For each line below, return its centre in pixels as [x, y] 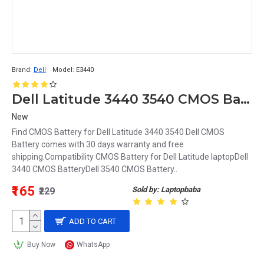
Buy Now [41, 245]
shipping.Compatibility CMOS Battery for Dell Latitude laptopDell [130, 157]
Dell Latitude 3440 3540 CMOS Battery [245, 99]
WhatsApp [93, 245]
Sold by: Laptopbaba [166, 189]
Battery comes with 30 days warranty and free [98, 144]
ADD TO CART [93, 221]
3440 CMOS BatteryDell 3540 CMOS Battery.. [95, 169]
